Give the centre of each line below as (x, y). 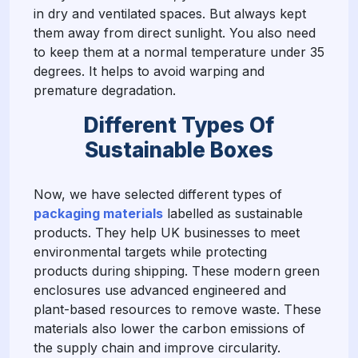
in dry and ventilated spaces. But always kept (170, 13)
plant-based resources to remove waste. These (177, 309)
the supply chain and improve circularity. (157, 347)
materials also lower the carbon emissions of (169, 328)
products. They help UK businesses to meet (167, 232)
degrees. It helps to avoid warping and (149, 71)
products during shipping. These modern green (177, 270)
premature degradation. (105, 90)
